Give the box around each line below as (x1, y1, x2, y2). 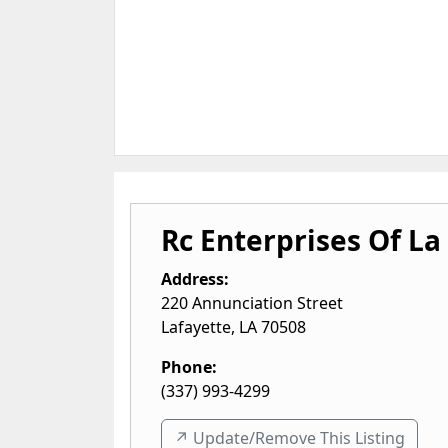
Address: (161, 268, 229, 290)
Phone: (161, 356, 217, 378)
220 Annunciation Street (161, 292, 343, 314)
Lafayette (161, 316, 231, 338)
